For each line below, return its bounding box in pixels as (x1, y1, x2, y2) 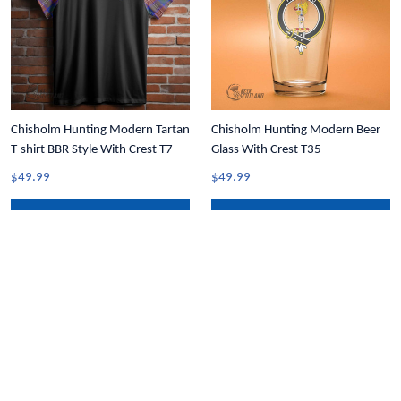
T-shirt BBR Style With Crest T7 (11, 143, 173, 157)
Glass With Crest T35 (211, 143, 321, 157)
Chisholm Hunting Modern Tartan (11, 124, 190, 137)
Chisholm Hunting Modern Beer (211, 124, 380, 137)
